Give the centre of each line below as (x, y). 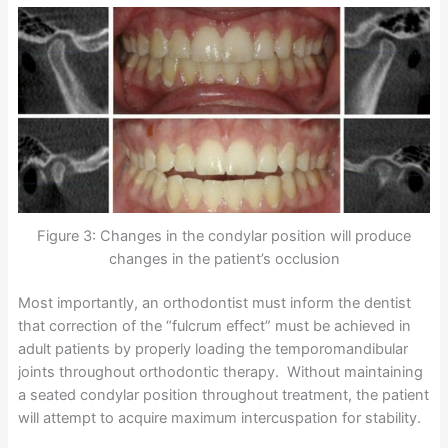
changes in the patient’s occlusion (224, 258)
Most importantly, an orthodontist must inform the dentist (214, 303)
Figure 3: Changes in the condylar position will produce (224, 235)
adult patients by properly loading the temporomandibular (212, 349)
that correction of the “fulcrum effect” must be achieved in (214, 326)
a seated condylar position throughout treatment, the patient (223, 395)
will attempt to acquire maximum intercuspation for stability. (219, 418)
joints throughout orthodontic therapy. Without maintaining (220, 372)
